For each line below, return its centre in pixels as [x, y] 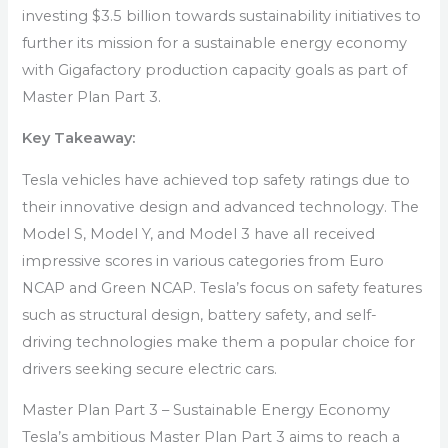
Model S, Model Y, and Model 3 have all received [199, 233]
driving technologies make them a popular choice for [219, 341]
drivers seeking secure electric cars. [150, 368]
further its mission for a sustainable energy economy [215, 42]
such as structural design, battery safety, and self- [200, 314]
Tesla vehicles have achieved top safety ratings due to [216, 179]
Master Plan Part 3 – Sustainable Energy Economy [206, 410]
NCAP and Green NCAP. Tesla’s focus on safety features [222, 287]
